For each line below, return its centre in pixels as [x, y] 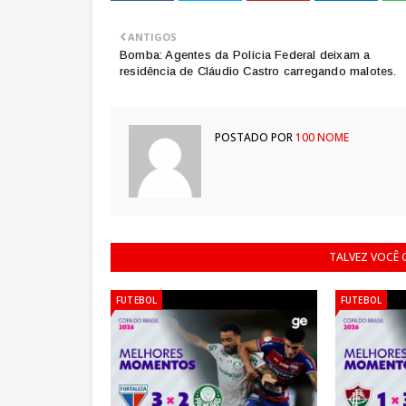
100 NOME [321, 137]
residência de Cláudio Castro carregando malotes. [258, 71]
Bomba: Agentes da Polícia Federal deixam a [245, 55]
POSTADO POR [254, 137]
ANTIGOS [152, 37]
